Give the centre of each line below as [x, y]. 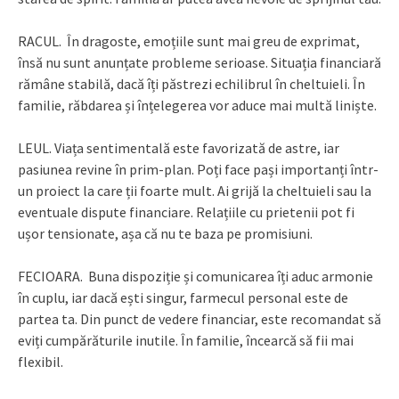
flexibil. [41, 362]
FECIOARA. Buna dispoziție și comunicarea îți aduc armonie [195, 277]
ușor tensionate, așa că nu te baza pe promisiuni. [165, 234]
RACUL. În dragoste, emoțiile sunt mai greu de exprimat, [189, 41]
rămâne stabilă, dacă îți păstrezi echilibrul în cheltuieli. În [191, 84]
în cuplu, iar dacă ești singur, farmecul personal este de [183, 298]
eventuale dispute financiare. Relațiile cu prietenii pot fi [186, 212]
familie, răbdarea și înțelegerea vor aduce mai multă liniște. [197, 106]
